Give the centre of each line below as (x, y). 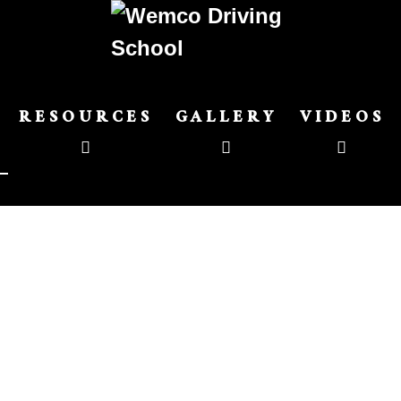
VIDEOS (342, 119)
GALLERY (226, 119)
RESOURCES (86, 119)
